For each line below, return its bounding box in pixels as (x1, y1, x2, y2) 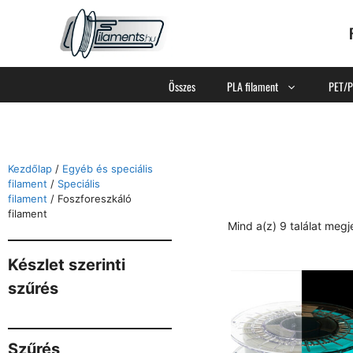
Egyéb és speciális (62, 162, 153, 175)
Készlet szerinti (8, 255, 125, 274)
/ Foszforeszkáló (47, 192, 132, 205)
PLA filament (226, 78, 278, 95)
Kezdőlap (8, 162, 52, 175)
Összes (168, 78, 195, 95)
